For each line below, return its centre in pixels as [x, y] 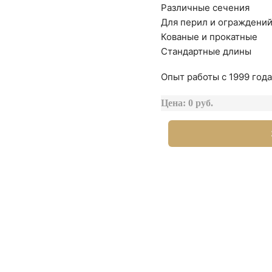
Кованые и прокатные [209, 37]
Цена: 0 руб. [187, 103]
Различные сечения [206, 8]
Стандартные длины [206, 51]
